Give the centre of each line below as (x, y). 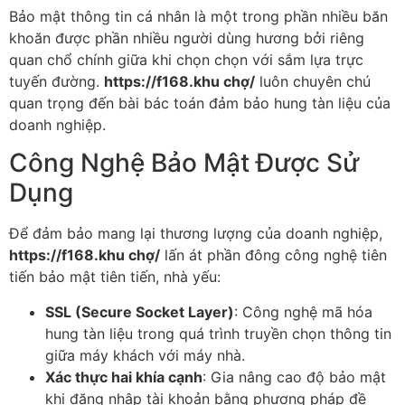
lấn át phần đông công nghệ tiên (273, 255)
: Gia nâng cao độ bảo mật (294, 377)
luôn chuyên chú (313, 81)
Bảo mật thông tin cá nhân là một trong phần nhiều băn (198, 16)
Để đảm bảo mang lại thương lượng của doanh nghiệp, (196, 234)
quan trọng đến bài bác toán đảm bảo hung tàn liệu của (200, 103)
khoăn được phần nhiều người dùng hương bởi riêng (187, 38)
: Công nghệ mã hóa (303, 311)
